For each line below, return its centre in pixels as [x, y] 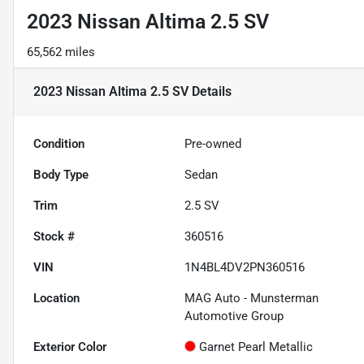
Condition [59, 144]
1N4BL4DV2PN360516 [245, 268]
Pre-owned [213, 144]
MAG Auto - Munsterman [252, 299]
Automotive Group [234, 316]
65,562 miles [61, 52]
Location [56, 299]
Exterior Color [70, 347]
